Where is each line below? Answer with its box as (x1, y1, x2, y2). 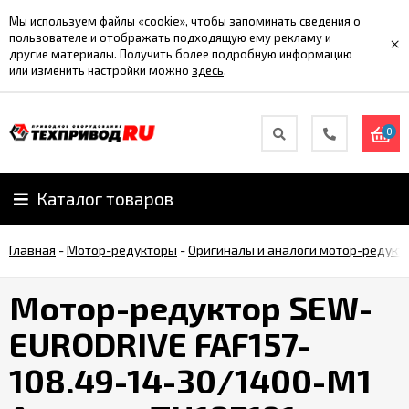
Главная (9, 242, 56, 257)
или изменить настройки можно (9, 63, 192, 78)
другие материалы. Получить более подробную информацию (9, 47, 352, 61)
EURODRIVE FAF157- (9, 324, 311, 363)
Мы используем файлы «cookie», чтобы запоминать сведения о (9, 14, 361, 28)
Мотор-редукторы (67, 242, 177, 257)
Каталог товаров (37, 188, 173, 209)
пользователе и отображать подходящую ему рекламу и (9, 30, 331, 45)
